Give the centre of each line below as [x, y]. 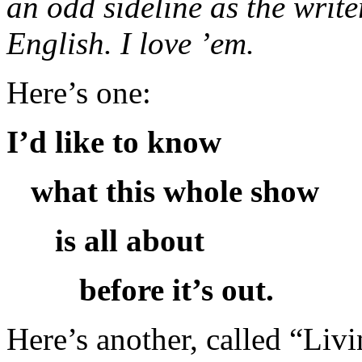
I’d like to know [114, 142]
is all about [130, 241]
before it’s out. [177, 290]
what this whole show [175, 192]
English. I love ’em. [130, 44]
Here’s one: [79, 93]
